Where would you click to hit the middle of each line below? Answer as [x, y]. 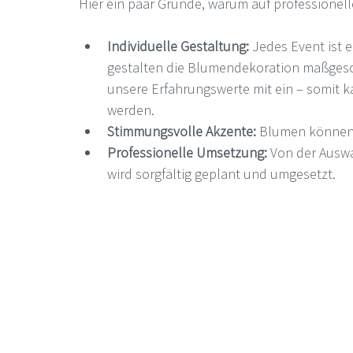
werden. [131, 110]
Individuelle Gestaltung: [178, 46]
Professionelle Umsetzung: [187, 152]
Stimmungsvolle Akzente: [182, 131]
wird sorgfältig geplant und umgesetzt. [221, 174]
